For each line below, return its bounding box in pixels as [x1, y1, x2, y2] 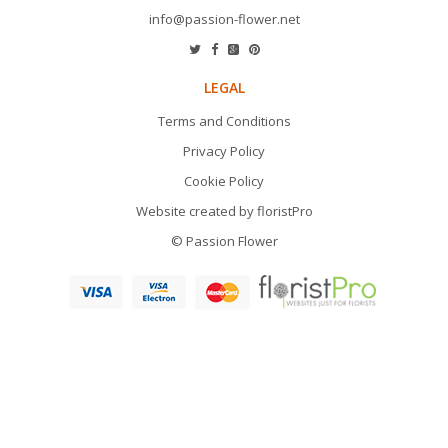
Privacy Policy [183, 142, 265, 161]
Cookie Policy [184, 172, 264, 191]
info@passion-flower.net [148, 10, 300, 29]
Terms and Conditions [157, 112, 291, 131]
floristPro [256, 202, 313, 221]
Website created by [135, 202, 257, 221]
